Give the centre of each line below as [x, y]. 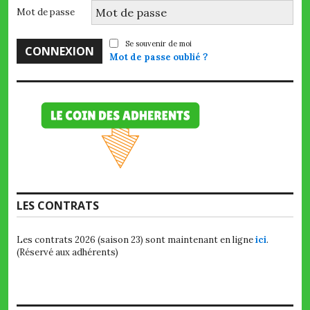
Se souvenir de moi [158, 44]
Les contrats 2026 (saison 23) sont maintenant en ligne [136, 240]
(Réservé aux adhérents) [67, 253]
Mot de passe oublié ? [158, 57]
